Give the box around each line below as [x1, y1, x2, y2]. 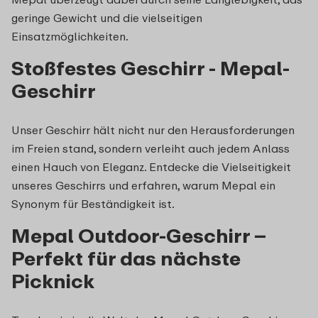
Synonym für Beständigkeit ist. [11, 196, 175, 211]
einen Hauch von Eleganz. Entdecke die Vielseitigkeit [11, 159, 291, 174]
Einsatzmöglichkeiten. [11, 28, 128, 43]
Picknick [11, 268, 94, 292]
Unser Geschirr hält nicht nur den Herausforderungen [11, 122, 295, 137]
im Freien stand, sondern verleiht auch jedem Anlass [11, 141, 290, 155]
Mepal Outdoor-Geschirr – [11, 223, 266, 247]
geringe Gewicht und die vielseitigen [11, 10, 202, 25]
